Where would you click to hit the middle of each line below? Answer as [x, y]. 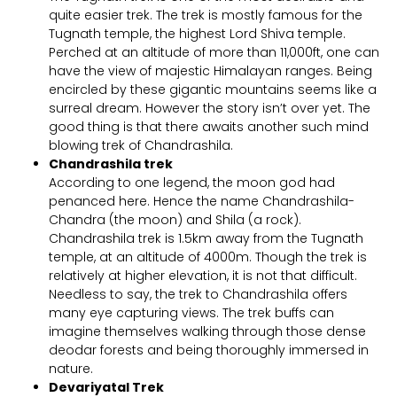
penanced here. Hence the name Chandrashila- [202, 202]
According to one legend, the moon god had [192, 183]
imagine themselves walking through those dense [207, 332]
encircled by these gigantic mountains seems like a [213, 90]
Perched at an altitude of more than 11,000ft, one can [214, 53]
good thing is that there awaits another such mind [209, 127]
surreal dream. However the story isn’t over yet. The [210, 109]
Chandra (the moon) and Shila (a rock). [175, 220]
